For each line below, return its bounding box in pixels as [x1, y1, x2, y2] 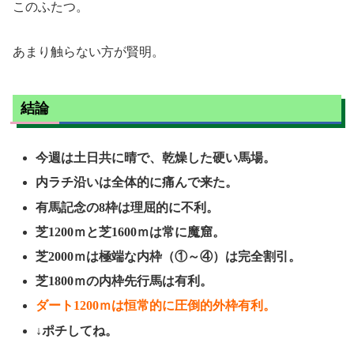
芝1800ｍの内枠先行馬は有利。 [36, 274, 213, 288]
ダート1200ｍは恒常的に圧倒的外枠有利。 [36, 299, 277, 313]
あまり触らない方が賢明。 [13, 45, 164, 59]
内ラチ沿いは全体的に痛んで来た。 [36, 175, 239, 190]
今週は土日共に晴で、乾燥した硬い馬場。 [36, 151, 277, 165]
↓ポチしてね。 [36, 323, 119, 337]
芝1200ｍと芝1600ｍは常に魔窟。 [36, 224, 226, 239]
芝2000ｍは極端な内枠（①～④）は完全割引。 [36, 249, 302, 263]
